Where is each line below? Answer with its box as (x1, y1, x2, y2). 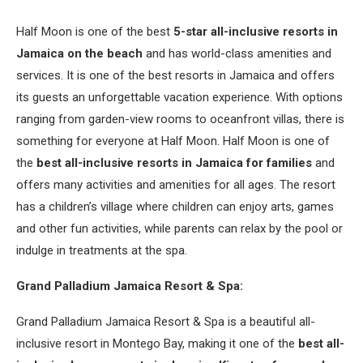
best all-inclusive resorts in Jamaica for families (36, 156, 312, 170)
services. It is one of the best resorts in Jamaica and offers (16, 68, 335, 83)
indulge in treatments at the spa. (16, 243, 187, 258)
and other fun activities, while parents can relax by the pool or (16, 221, 343, 236)
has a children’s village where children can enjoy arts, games (16, 199, 334, 214)
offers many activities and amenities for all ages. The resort (16, 177, 335, 192)
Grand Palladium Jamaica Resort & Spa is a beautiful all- (16, 314, 315, 329)
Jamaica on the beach (16, 46, 143, 61)
